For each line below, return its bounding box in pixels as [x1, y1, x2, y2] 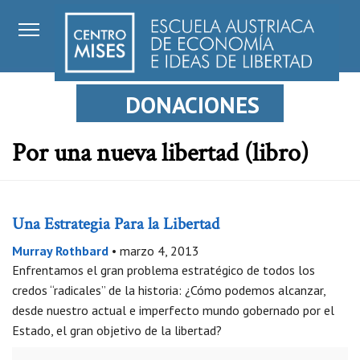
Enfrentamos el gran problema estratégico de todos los [12, 262, 315, 279]
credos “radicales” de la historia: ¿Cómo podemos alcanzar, [12, 282, 325, 299]
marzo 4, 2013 [120, 243, 199, 260]
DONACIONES [125, 90, 260, 120]
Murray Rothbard [12, 243, 108, 260]
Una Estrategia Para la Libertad [12, 213, 219, 238]
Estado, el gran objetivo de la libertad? [12, 322, 222, 339]
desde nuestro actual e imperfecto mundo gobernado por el [12, 302, 334, 319]
